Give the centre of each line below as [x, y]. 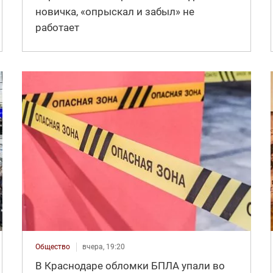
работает [57, 28]
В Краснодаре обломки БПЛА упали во [130, 265]
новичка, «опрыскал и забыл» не [115, 12]
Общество [52, 246]
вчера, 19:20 [103, 246]
